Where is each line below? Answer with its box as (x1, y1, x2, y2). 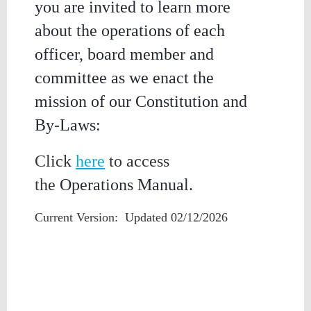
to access (105, 152, 169, 170)
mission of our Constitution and (35, 92, 247, 110)
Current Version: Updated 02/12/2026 (35, 210, 228, 224)
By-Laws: (35, 116, 101, 134)
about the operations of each (35, 22, 225, 40)
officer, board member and (35, 45, 214, 63)
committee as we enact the (35, 69, 214, 87)
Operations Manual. (60, 176, 193, 194)
